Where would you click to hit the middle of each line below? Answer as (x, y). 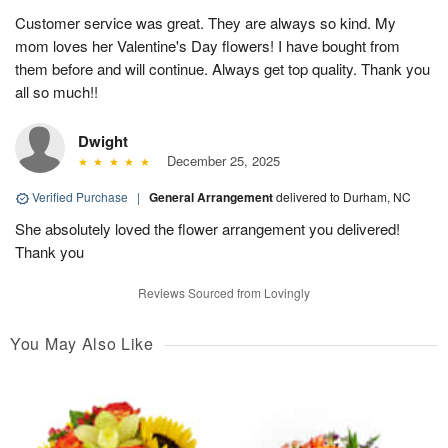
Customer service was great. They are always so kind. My (205, 23)
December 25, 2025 (219, 161)
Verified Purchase (80, 197)
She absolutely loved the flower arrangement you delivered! (207, 229)
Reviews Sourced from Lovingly (224, 293)
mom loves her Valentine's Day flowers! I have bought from (207, 46)
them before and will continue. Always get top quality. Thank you (222, 69)
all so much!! (56, 92)
